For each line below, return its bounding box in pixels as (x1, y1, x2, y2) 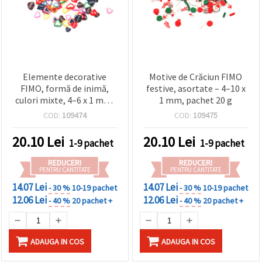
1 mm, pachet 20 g (159, 94, 233, 106)
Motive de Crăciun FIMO (149, 71, 243, 83)
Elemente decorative (23, 71, 107, 83)
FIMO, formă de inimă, (20, 82, 109, 95)
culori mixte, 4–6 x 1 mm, (15, 94, 115, 106)
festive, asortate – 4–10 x (146, 82, 246, 95)
